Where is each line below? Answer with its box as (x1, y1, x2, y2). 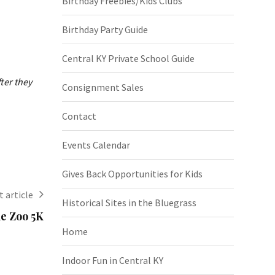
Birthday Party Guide (62, 23, 148, 36)
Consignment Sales (62, 80, 144, 93)
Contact (62, 109, 96, 122)
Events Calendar (62, 138, 130, 151)
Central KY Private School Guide (62, 52, 195, 64)
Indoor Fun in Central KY (62, 254, 163, 266)
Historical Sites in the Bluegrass (62, 196, 196, 209)
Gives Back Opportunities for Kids (62, 167, 203, 180)
